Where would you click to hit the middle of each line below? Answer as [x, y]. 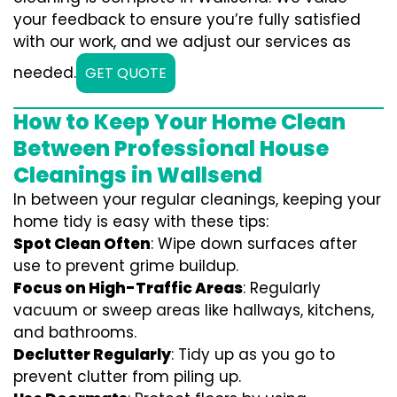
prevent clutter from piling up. [127, 377]
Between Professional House [171, 148]
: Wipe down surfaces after [254, 244]
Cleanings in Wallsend [138, 175]
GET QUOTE [126, 73]
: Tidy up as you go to [253, 354]
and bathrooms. [75, 332]
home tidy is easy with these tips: [141, 222]
